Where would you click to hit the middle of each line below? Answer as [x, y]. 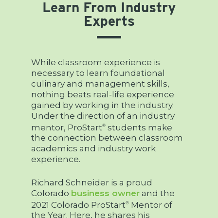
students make [139, 127]
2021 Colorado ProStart [79, 205]
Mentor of [151, 205]
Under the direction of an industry [103, 116]
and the [157, 193]
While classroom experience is [96, 62]
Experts [109, 21]
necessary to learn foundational [98, 73]
